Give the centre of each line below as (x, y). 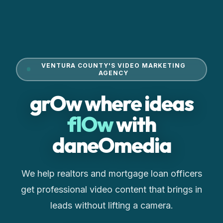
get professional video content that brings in (111, 189)
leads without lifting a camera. (111, 205)
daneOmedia (111, 145)
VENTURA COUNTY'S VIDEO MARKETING (113, 65)
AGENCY (113, 73)
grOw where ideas (111, 103)
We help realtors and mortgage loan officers (111, 173)
